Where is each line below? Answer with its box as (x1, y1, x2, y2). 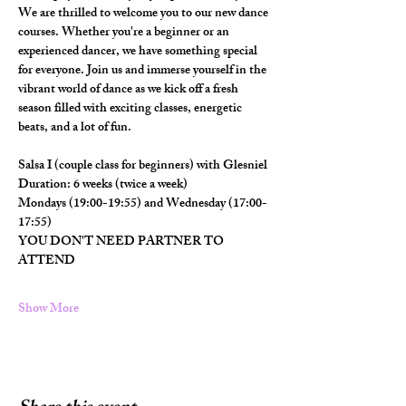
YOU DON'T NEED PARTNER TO (18, 231, 227, 254)
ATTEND (18, 250, 75, 273)
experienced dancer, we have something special (18, 41, 260, 63)
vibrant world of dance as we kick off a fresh (18, 79, 241, 101)
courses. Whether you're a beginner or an (18, 22, 232, 44)
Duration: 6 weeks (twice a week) (18, 174, 188, 197)
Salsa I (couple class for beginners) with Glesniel (18, 155, 267, 178)
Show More (18, 298, 79, 321)
